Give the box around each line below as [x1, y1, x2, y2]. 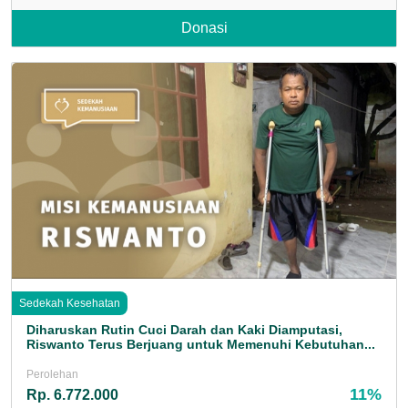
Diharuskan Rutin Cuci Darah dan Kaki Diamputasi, [26, 322, 342, 338]
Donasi [180, 19, 228, 36]
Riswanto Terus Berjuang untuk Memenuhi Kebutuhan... [26, 337, 375, 352]
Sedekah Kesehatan [19, 297, 120, 311]
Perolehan [26, 368, 78, 382]
